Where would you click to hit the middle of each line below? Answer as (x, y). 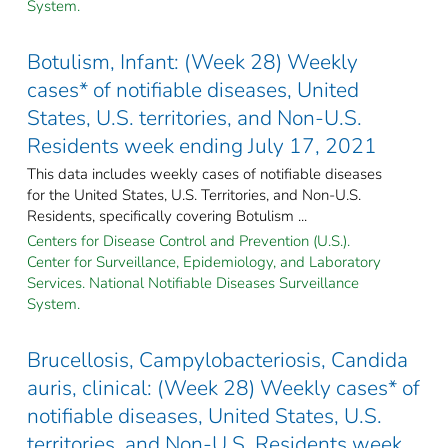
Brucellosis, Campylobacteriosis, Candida (217, 359)
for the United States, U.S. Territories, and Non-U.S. (194, 194)
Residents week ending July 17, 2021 (202, 145)
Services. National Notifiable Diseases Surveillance (193, 282)
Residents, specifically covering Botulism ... (167, 215)
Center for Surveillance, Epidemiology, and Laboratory (204, 261)
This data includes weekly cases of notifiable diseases (204, 173)
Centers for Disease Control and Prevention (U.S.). (188, 240)
